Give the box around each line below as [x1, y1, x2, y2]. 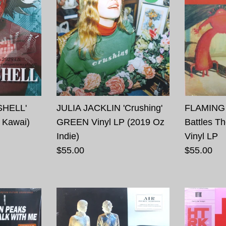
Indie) [56, 131, 79, 141]
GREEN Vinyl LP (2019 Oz [56, 117, 164, 127]
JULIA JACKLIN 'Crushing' [56, 102, 162, 113]
